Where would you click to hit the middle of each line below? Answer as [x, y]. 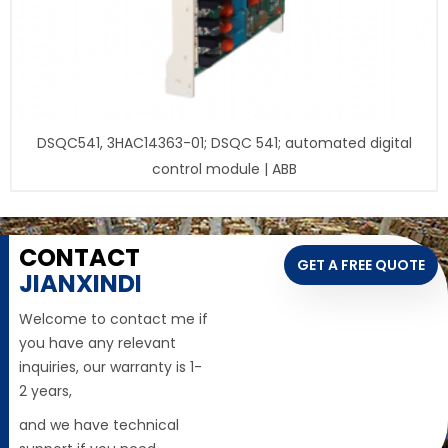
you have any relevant [97, 343]
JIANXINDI [80, 284]
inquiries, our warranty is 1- [110, 367]
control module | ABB [224, 169]
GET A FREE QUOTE [361, 265]
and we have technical [99, 425]
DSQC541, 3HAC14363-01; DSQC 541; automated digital [224, 143]
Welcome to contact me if [113, 319]
